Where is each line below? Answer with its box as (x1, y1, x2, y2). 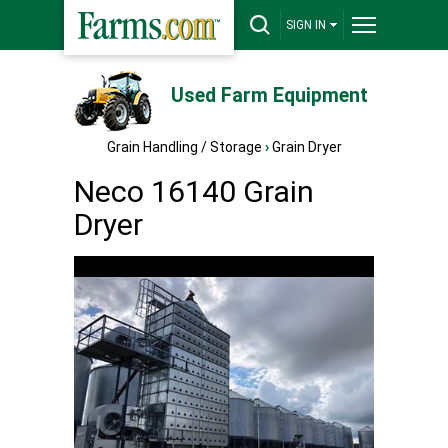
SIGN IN (286, 18, 326, 32)
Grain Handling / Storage (106, 139, 262, 155)
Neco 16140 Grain (74, 174, 314, 209)
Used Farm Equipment (170, 84, 368, 107)
